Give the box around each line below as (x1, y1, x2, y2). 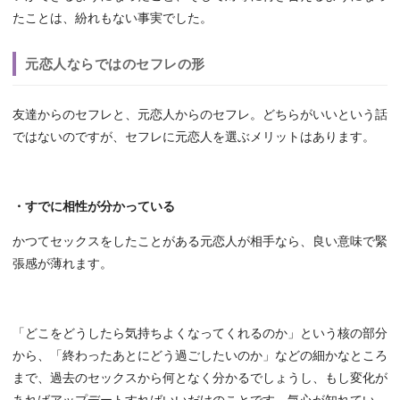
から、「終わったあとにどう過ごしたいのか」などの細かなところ (12, 349, 387, 363)
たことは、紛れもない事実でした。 (12, 12, 212, 26)
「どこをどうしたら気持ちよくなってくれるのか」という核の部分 (12, 327, 387, 341)
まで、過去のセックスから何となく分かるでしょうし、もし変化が (12, 371, 387, 386)
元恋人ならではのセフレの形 (25, 56, 205, 72)
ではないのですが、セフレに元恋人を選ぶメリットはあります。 (12, 130, 375, 145)
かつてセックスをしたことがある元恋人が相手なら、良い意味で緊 (12, 235, 387, 249)
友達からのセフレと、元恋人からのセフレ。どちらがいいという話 (12, 108, 387, 122)
